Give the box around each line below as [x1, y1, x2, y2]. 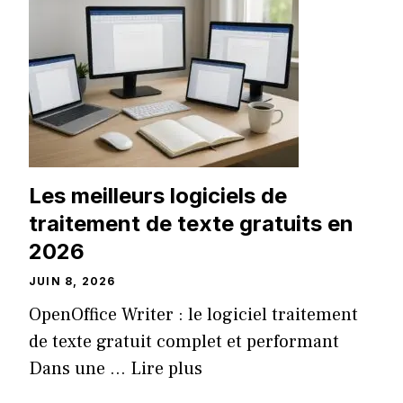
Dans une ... [29, 357, 130, 381]
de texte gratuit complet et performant [29, 330, 339, 354]
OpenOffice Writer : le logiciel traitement [29, 303, 358, 327]
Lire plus [130, 357, 202, 381]
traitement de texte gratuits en [29, 210, 354, 237]
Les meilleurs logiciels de [29, 183, 287, 210]
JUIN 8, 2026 [29, 274, 116, 289]
